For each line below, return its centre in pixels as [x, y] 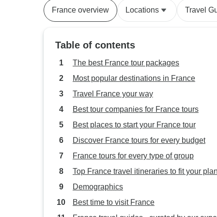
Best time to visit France [114, 202]
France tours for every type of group [133, 156]
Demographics [98, 187]
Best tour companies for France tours [136, 109]
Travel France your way [113, 94]
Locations [142, 10]
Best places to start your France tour [134, 125]
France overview [80, 10]
